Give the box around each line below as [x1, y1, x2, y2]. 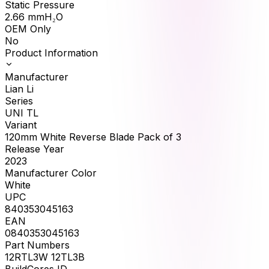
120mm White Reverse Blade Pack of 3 [5, 130, 181, 143]
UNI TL [5, 106, 38, 119]
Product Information [5, 46, 98, 59]
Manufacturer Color [5, 166, 97, 179]
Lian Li [5, 82, 34, 95]
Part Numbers [5, 238, 70, 251]
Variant [5, 118, 37, 131]
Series [5, 94, 33, 107]
